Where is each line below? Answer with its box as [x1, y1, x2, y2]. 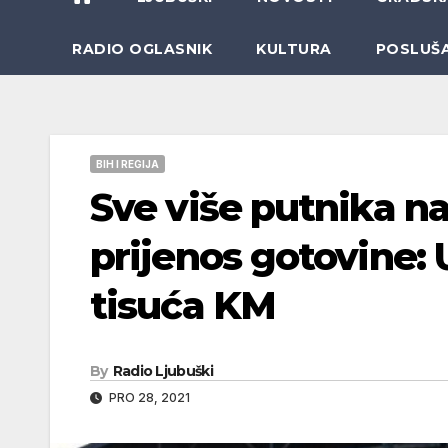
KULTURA [256, 39, 332, 58]
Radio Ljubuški [112, 361, 213, 380]
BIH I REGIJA [96, 157, 159, 170]
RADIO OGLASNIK [72, 39, 212, 58]
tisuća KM [90, 281, 275, 329]
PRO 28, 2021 [106, 389, 190, 405]
